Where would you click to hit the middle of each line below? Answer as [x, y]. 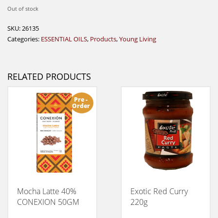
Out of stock [23, 8]
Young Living [138, 39]
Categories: [24, 39]
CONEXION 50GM [48, 202]
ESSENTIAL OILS [64, 39]
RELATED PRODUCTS [49, 76]
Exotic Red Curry [159, 191]
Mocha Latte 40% [47, 191]
